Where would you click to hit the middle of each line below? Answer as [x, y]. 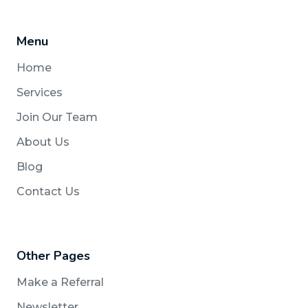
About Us [43, 142]
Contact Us [48, 191]
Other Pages [53, 255]
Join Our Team [57, 117]
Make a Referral [60, 282]
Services [40, 92]
